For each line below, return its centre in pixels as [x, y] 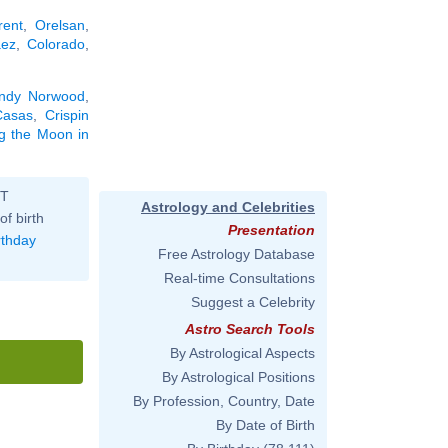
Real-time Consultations [239, 278]
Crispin [67, 114]
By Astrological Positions [238, 377]
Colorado [56, 43]
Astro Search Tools [250, 329]
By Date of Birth [265, 425]
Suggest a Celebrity [253, 302]
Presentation [271, 230]
